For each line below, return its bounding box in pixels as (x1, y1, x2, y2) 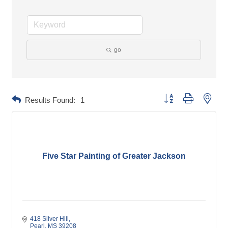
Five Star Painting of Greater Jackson (42, 152, 186, 161)
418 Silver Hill (30, 215, 69, 223)
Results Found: (25, 95, 75, 104)
